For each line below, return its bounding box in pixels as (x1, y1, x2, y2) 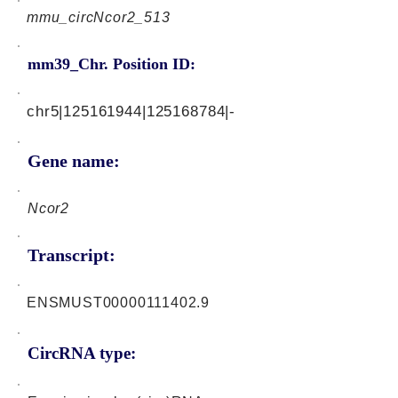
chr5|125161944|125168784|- (27, 103, 236, 120)
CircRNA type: (28, 344, 136, 362)
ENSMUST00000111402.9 (27, 295, 210, 310)
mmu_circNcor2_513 (27, 10, 171, 25)
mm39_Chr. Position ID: (28, 55, 195, 73)
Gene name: (28, 151, 120, 171)
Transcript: (28, 245, 115, 265)
